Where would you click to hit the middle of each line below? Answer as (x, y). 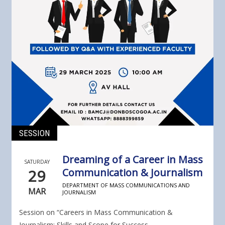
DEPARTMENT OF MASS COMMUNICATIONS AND (126, 185)
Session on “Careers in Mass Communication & (96, 212)
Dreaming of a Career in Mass (132, 159)
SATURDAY (37, 161)
